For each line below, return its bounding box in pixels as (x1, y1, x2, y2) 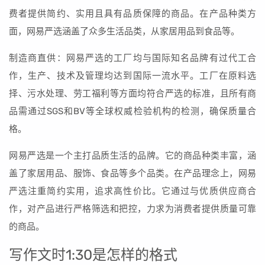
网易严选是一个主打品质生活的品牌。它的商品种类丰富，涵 (9, 150, 256, 161)
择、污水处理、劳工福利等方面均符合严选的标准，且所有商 (9, 88, 256, 99)
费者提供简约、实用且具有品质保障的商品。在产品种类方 (9, 8, 256, 19)
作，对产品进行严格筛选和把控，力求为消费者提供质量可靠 (9, 203, 256, 214)
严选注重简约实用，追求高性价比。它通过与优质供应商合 (9, 186, 256, 196)
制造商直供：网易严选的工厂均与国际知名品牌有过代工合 (9, 53, 256, 63)
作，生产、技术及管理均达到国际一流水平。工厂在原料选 (9, 70, 256, 81)
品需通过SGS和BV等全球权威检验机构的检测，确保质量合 (9, 106, 256, 117)
